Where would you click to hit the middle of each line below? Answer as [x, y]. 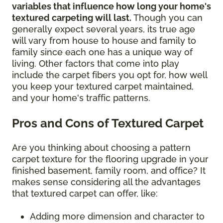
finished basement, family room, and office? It [109, 171]
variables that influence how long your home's [111, 6]
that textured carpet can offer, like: [86, 194]
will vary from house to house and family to [104, 41]
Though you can [167, 18]
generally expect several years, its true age [104, 29]
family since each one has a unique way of [102, 52]
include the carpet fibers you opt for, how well [110, 75]
